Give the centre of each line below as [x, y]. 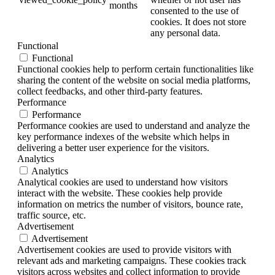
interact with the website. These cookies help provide [120, 193]
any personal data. [185, 33]
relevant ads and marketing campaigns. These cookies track [132, 261]
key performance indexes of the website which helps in [123, 137]
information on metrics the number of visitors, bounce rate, [130, 204]
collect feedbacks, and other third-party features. [110, 91]
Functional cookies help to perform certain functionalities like [135, 69]
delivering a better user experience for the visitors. [113, 148]
